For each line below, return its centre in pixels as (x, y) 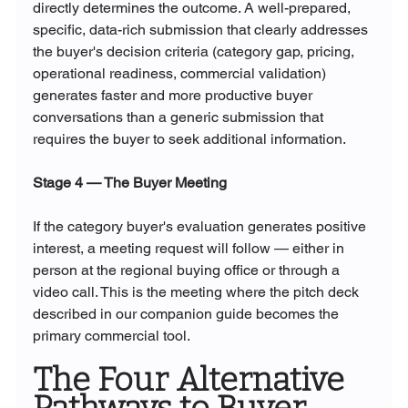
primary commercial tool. (111, 336)
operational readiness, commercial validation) (181, 74)
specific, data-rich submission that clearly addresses (202, 30)
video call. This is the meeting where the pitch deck (197, 292)
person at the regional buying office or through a (188, 270)
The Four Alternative (192, 380)
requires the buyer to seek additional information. (189, 139)
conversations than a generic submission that (179, 117)
